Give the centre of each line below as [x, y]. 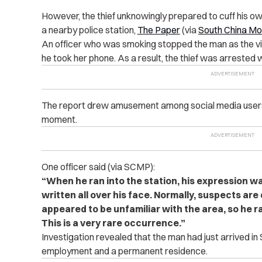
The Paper [158, 30]
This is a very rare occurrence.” [113, 223]
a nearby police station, [89, 30]
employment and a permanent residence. [124, 251]
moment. [59, 119]
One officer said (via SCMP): [98, 166]
